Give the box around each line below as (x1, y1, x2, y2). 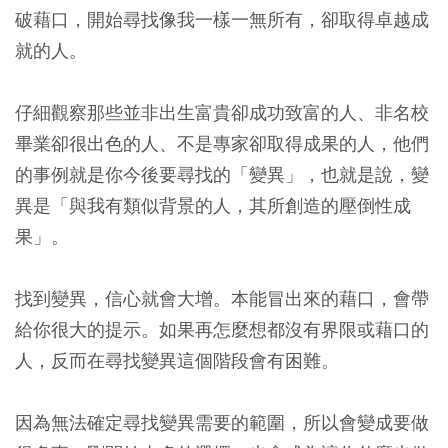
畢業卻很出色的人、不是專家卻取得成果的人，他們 (15, 132, 429, 156)
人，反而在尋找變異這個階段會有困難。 (15, 349, 339, 373)
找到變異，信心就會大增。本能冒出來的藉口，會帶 (15, 287, 429, 311)
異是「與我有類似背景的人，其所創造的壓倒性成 (15, 194, 411, 218)
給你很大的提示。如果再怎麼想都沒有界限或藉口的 (15, 318, 429, 342)
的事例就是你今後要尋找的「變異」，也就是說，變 (15, 163, 429, 187)
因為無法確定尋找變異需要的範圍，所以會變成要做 (15, 411, 429, 435)
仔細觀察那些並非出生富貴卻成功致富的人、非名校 (15, 101, 429, 125)
